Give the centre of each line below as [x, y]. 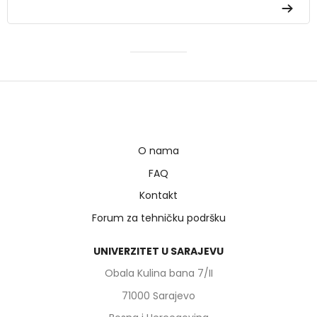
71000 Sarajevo [158, 295]
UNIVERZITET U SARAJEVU [158, 251]
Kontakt [158, 196]
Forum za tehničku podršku [158, 218]
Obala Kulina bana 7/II [158, 273]
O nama [158, 151]
